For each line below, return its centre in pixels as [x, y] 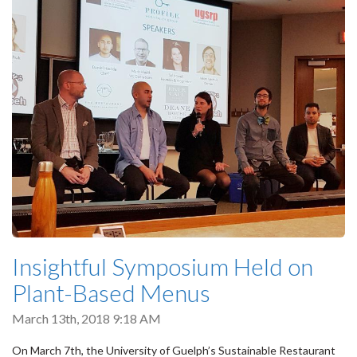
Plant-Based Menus [111, 293]
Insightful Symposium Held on [163, 267]
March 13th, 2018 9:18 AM [86, 319]
